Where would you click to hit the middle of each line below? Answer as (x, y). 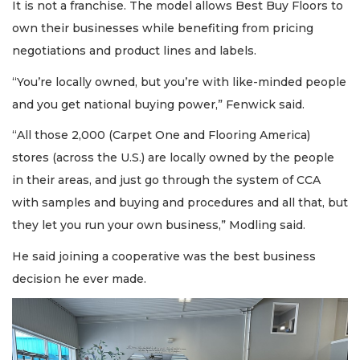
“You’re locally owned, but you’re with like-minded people (179, 82)
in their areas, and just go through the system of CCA (166, 180)
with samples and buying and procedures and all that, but (180, 203)
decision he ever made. (79, 278)
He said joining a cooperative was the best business (164, 256)
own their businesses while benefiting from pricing (163, 29)
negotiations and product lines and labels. (134, 51)
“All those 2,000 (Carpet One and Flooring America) (161, 135)
